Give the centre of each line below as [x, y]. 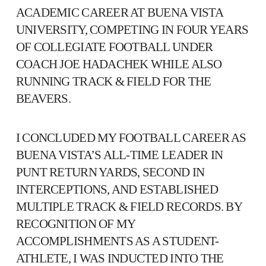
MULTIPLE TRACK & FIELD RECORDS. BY [129, 207]
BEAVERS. [43, 99]
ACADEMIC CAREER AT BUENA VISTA [119, 13]
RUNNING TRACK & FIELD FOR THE [113, 82]
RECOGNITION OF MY [75, 224]
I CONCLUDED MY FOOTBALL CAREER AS [131, 138]
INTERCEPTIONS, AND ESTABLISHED [117, 190]
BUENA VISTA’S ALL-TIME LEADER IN [119, 155]
